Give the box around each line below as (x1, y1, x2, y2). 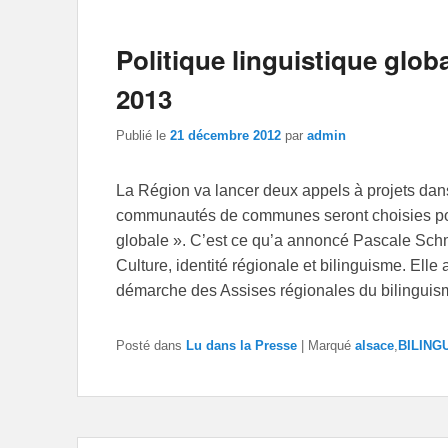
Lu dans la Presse (186, 338, 297, 354)
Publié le (116, 128, 170, 144)
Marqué (308, 338, 351, 354)
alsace (355, 338, 394, 354)
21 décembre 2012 (170, 128, 281, 144)
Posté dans (116, 338, 182, 354)
